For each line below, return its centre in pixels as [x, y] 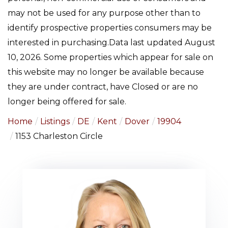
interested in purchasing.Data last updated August [111, 42]
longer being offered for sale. [67, 101]
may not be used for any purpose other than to [104, 13]
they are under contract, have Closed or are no [103, 87]
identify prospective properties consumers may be [110, 27]
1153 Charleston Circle [59, 136]
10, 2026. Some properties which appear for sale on [110, 57]
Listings [55, 121]
